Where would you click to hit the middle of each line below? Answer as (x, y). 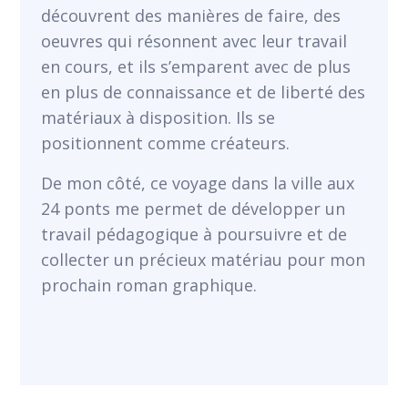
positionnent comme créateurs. (165, 143)
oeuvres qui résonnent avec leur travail (194, 41)
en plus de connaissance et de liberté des (203, 92)
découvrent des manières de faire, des (190, 15)
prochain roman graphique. (148, 285)
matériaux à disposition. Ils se (158, 117)
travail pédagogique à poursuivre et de (194, 234)
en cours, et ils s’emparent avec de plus (195, 66)
